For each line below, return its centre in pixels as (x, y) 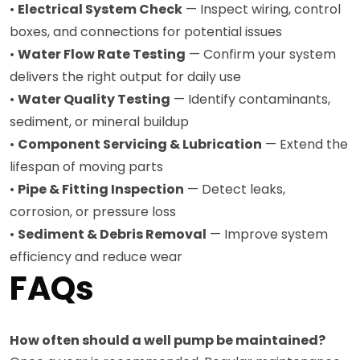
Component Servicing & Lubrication (140, 144)
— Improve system (267, 234)
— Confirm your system (261, 54)
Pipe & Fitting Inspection (101, 189)
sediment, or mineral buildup (99, 121)
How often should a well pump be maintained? (168, 340)
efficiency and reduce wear (96, 256)
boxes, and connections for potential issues (146, 31)
